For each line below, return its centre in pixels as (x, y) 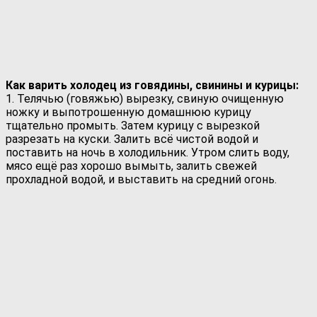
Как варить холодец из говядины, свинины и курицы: (154, 85)
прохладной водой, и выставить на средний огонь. (141, 179)
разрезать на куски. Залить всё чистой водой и (132, 139)
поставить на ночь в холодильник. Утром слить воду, (148, 152)
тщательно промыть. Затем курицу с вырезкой (133, 125)
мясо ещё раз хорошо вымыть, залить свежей (131, 166)
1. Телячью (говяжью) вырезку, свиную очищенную (145, 98)
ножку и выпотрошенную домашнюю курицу (128, 112)
